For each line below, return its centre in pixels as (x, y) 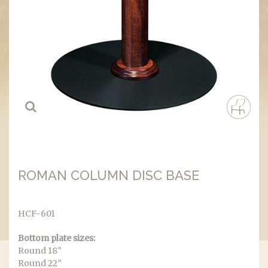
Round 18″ (40, 251)
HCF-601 (36, 214)
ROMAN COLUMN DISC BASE (109, 175)
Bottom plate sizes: (57, 238)
